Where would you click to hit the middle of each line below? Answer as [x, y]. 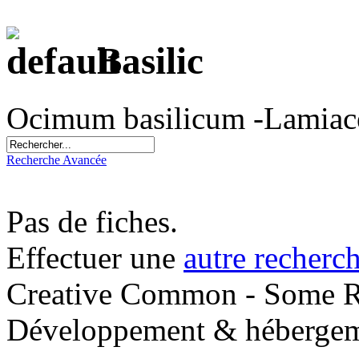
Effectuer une [95, 257]
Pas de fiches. [92, 221]
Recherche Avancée [56, 159]
